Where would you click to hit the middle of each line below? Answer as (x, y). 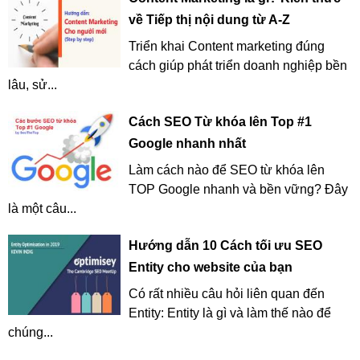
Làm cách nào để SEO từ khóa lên (227, 170)
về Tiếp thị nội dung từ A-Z (209, 20)
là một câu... (42, 209)
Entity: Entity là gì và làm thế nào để (230, 313)
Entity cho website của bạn (211, 268)
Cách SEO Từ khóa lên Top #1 (220, 122)
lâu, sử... (33, 85)
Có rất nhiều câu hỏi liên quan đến (227, 294)
